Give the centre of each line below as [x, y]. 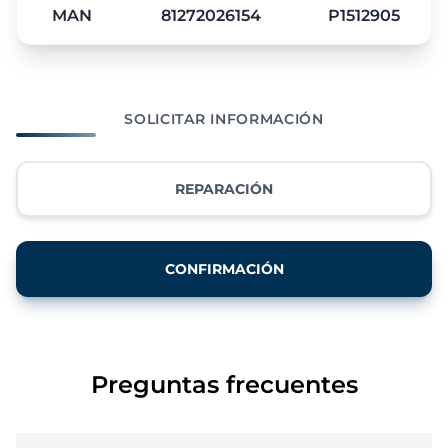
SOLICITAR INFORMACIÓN [224, 118]
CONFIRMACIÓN [224, 268]
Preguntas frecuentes [224, 384]
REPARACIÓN [224, 188]
